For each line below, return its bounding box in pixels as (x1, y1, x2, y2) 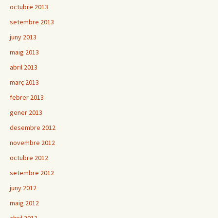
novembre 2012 (10, 138, 55, 147)
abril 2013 (10, 63, 37, 72)
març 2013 (10, 78, 39, 87)
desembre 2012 (10, 123, 55, 132)
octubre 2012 (10, 153, 48, 163)
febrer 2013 (10, 93, 44, 102)
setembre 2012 (10, 168, 54, 178)
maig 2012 (10, 199, 39, 208)
